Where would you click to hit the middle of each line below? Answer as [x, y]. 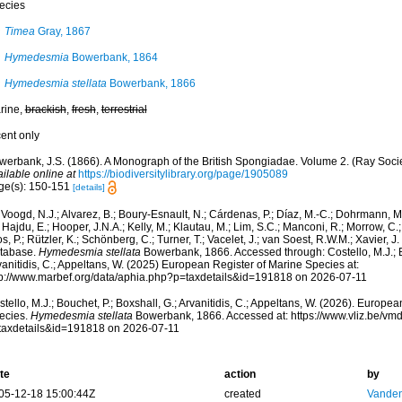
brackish [45, 109]
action [240, 375]
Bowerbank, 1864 [113, 57]
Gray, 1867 [62, 31]
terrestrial [124, 109]
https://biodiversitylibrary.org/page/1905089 [183, 174]
